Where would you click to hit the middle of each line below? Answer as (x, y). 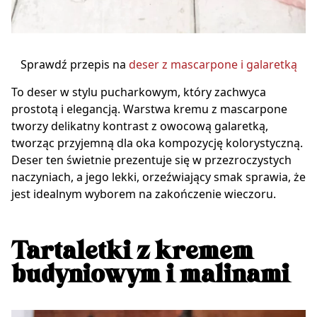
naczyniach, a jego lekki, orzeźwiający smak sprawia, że (158, 177)
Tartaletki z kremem (132, 252)
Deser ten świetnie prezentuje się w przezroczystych (151, 160)
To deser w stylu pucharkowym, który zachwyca (139, 92)
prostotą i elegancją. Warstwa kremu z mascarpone (149, 109)
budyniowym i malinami (150, 275)
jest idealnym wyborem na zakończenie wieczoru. (144, 194)
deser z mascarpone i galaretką (213, 64)
